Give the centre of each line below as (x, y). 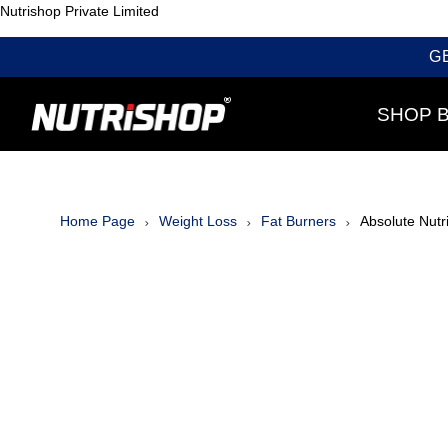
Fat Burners (298, 221)
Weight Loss (198, 221)
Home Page (97, 221)
